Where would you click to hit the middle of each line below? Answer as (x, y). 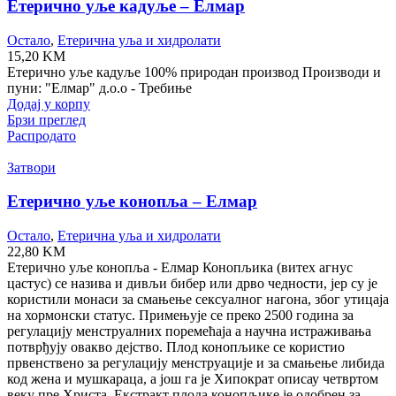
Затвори (31, 167)
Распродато (42, 135)
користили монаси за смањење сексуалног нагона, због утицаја (198, 299)
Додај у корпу (49, 103)
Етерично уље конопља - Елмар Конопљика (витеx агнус (180, 267)
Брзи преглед (46, 119)
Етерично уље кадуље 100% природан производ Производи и (194, 72)
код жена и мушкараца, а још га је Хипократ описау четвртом (193, 378)
